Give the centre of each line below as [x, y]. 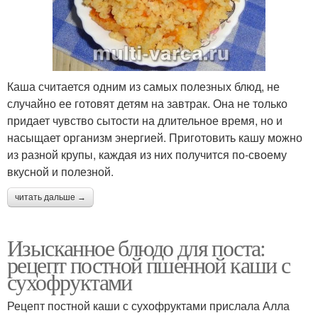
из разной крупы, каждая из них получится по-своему [147, 154]
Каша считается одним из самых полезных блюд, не [143, 86]
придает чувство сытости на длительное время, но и [145, 120]
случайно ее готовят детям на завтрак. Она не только [147, 103]
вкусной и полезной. [60, 171]
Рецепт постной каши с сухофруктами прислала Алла [148, 305]
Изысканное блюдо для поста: [136, 247]
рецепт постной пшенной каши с [149, 264]
